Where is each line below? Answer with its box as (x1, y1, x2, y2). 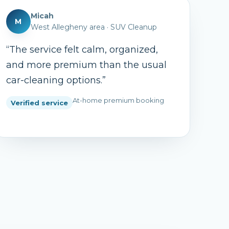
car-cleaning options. (6, 75, 102, 86)
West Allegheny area (30, 22, 105, 32)
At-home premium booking (72, 96, 164, 104)
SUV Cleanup (110, 22, 157, 32)
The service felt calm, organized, (9, 44, 158, 55)
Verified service (10, 99, 68, 107)
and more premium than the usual (6, 59, 167, 71)
